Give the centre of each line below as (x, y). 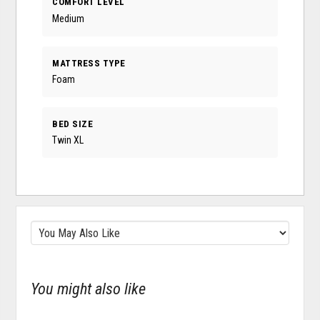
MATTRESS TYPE (89, 63)
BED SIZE (73, 124)
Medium (69, 18)
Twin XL (68, 140)
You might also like (89, 289)
